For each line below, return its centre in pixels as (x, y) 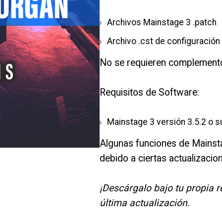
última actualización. (144, 203)
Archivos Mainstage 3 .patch (162, 22)
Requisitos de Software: (149, 92)
